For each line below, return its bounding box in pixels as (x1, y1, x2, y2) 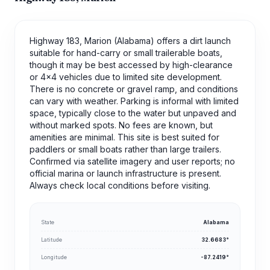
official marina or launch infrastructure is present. (30, 168, 221, 179)
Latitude (41, 236, 62, 243)
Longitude (41, 254, 67, 261)
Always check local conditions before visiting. (30, 180, 210, 191)
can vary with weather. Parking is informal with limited (30, 96, 239, 107)
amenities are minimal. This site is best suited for (30, 132, 219, 143)
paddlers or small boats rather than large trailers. (30, 144, 221, 155)
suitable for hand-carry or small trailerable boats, (30, 48, 222, 58)
